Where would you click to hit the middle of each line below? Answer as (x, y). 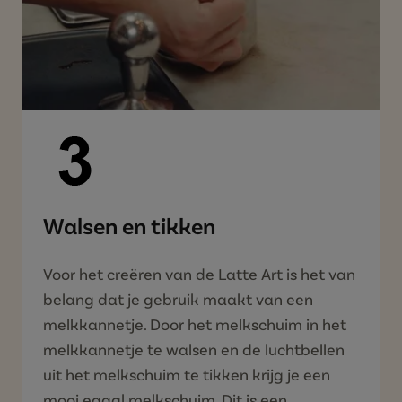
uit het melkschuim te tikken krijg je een (187, 374)
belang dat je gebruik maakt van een (178, 298)
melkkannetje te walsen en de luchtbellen (194, 349)
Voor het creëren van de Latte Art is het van (199, 273)
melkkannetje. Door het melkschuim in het (195, 323)
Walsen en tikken (129, 224)
